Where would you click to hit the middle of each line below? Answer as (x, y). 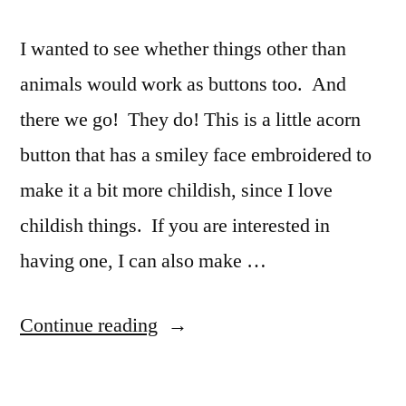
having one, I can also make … (143, 261)
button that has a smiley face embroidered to (196, 155)
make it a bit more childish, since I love (176, 191)
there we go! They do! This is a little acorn (190, 120)
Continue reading (89, 326)
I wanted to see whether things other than (183, 49)
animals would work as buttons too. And (183, 85)
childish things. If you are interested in (175, 226)
